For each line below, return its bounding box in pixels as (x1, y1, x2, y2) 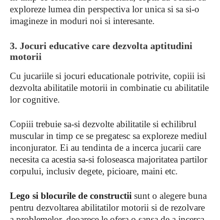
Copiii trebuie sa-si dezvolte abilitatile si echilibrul (10, 119, 196, 129)
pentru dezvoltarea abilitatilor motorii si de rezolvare (10, 202, 205, 213)
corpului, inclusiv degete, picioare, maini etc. (10, 166, 178, 176)
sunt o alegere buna (132, 191, 207, 201)
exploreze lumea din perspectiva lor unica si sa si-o (10, 4, 199, 14)
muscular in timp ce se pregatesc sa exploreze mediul (10, 131, 207, 141)
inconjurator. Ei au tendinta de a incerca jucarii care (10, 142, 201, 153)
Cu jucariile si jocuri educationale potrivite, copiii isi (10, 71, 205, 81)
